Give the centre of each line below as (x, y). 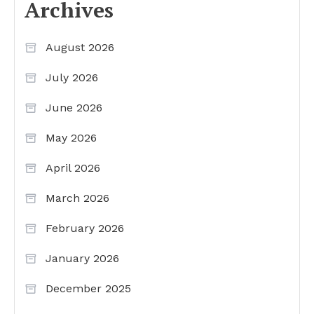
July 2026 (72, 77)
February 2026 (85, 228)
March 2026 (77, 198)
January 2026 (82, 258)
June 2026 (74, 107)
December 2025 (88, 288)
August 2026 (80, 47)
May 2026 (71, 137)
